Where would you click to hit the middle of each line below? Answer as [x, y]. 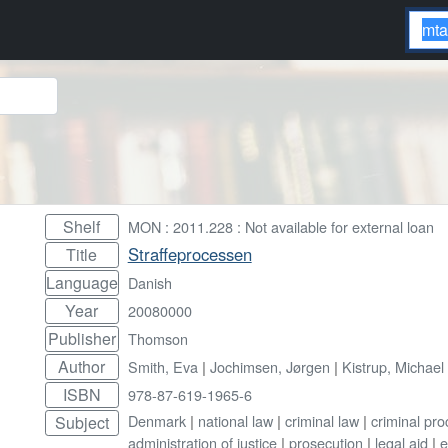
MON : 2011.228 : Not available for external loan [280, 226]
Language [81, 282]
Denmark [156, 420]
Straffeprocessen [189, 253]
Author [82, 366]
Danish [149, 282]
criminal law [321, 420]
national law [235, 420]
